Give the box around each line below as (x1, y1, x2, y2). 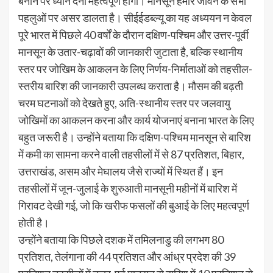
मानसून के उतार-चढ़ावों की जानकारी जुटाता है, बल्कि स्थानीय (18, 45, 243, 59)
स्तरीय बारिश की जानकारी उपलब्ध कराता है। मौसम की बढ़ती (18, 79, 243, 93)
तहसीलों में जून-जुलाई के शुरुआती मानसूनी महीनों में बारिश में (18, 182, 237, 196)
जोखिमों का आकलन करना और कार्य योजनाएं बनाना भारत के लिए (18, 113, 254, 127)
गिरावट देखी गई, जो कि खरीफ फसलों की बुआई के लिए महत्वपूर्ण (18, 199, 249, 213)
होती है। (18, 216, 49, 230)
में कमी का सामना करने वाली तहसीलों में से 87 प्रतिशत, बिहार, (18, 147, 244, 161)
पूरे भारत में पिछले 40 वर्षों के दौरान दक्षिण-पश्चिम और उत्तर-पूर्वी (18, 28, 249, 42)
